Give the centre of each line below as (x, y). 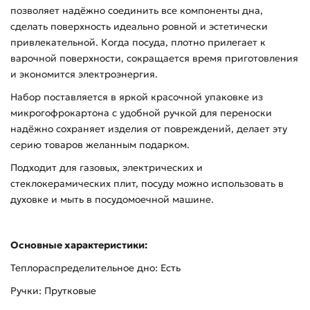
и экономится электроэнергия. (84, 74)
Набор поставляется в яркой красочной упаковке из (137, 97)
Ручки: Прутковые (53, 291)
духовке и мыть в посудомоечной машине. (112, 200)
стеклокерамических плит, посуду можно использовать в (147, 184)
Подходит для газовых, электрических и (107, 168)
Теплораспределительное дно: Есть (95, 268)
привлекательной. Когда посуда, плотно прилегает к (138, 43)
